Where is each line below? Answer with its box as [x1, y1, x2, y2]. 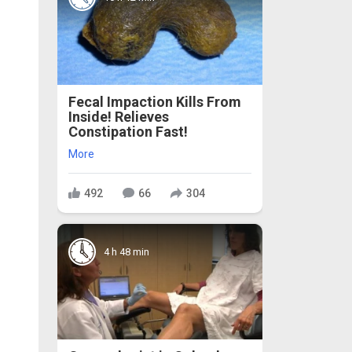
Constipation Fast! [68, 123, 188, 141]
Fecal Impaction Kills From [68, 93, 241, 111]
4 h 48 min [104, 245, 149, 258]
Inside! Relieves [68, 108, 169, 126]
